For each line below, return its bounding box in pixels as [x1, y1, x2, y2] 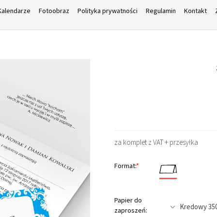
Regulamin [145, 6, 176, 15]
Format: [114, 161, 137, 170]
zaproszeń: [114, 206, 148, 215]
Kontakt [184, 6, 207, 15]
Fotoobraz [38, 6, 69, 15]
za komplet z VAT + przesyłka [114, 137, 199, 147]
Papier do [114, 196, 142, 204]
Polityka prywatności [77, 6, 138, 15]
